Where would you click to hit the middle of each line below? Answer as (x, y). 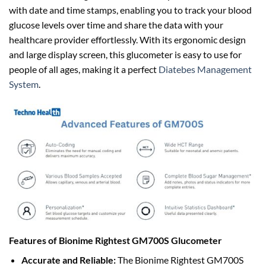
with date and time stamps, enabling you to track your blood (130, 9)
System (24, 84)
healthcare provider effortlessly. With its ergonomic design (127, 39)
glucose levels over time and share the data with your (116, 24)
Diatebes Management (205, 69)
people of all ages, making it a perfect (84, 69)
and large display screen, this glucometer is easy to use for (125, 54)
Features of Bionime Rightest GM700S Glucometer (115, 240)
